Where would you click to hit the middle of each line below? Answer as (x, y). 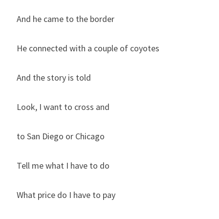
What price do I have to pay (66, 195)
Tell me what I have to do (63, 166)
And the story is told (54, 78)
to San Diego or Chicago (61, 136)
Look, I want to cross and (63, 107)
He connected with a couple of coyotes (88, 48)
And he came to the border (66, 19)
